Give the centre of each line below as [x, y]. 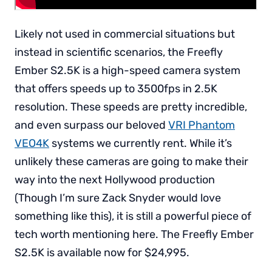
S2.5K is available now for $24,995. [102, 252]
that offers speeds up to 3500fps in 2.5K [116, 88]
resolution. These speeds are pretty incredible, [131, 107]
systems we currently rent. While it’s [141, 143]
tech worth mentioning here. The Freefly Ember [134, 234]
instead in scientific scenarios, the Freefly [119, 52]
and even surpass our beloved [91, 125]
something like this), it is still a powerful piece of [133, 216]
